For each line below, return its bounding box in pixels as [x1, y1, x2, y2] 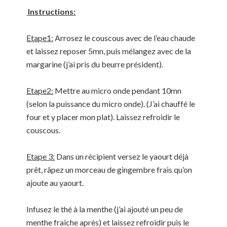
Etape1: [26, 32, 54, 43]
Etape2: [26, 85, 54, 95]
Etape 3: [26, 151, 55, 161]
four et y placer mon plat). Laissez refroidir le [26, 111, 180, 122]
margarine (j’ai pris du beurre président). [26, 59, 164, 69]
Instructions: [26, 6, 76, 16]
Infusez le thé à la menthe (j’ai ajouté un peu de [26, 204, 183, 214]
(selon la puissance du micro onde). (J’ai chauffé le [26, 98, 196, 108]
